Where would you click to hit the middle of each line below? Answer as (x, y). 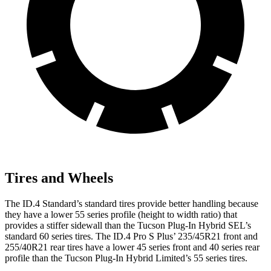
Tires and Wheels (59, 178)
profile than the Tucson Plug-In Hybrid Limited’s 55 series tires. (126, 258)
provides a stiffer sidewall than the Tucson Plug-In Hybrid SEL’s (128, 225)
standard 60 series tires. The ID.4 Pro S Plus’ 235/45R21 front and (131, 236)
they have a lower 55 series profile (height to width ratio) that (121, 214)
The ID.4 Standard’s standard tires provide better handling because (132, 203)
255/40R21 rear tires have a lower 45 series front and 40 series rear (132, 247)
